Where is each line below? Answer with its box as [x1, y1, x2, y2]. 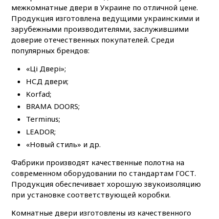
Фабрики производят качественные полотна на [11, 157, 184, 167]
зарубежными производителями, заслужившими [11, 24, 189, 34]
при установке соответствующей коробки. [11, 189, 171, 199]
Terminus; [25, 114, 60, 124]
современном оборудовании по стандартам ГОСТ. [11, 168, 196, 178]
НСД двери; [25, 76, 68, 86]
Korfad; [25, 88, 51, 99]
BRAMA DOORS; [25, 101, 80, 111]
